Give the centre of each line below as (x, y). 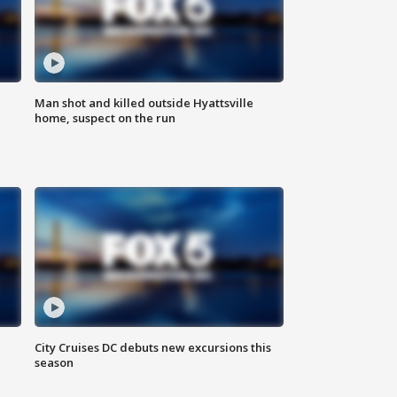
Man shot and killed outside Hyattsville (144, 103)
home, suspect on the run (105, 118)
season (54, 363)
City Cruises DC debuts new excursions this (153, 348)
